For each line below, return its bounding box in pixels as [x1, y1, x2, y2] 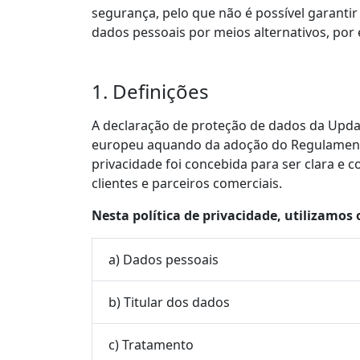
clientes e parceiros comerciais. [92, 174, 282, 192]
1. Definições [92, 78, 209, 104]
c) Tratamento [108, 335, 194, 354]
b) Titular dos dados [108, 292, 230, 311]
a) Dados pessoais [108, 250, 219, 268]
